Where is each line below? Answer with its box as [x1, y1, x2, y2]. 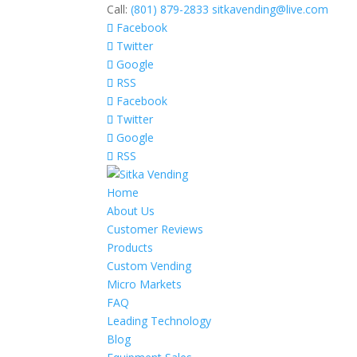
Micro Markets [107, 277, 182, 292]
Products [107, 240, 154, 255]
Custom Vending [107, 258, 192, 273]
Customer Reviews [107, 222, 204, 237]
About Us [107, 203, 155, 218]
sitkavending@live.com [212, 2, 329, 17]
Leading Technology [107, 313, 212, 328]
